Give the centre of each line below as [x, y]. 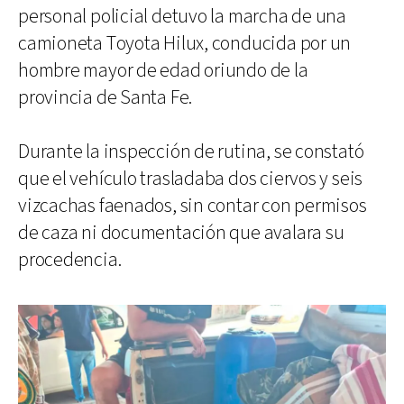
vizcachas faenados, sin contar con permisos [193, 206]
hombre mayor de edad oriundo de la [163, 70]
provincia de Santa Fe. [106, 97]
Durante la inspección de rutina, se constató [191, 151]
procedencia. [70, 260]
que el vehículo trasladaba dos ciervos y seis [191, 179]
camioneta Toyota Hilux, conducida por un [185, 43]
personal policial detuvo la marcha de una [182, 16]
